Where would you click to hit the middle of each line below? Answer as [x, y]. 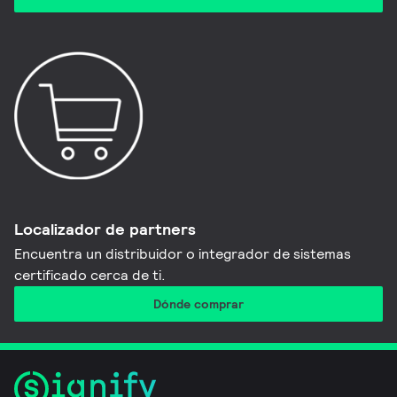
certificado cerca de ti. [90, 276]
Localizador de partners [105, 230]
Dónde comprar [198, 304]
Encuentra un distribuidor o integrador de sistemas [183, 254]
